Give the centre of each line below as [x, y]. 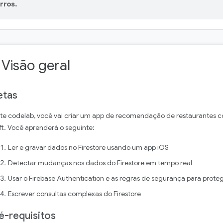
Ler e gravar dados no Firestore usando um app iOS [88, 147]
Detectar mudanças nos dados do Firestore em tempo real [100, 163]
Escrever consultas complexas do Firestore [74, 194]
